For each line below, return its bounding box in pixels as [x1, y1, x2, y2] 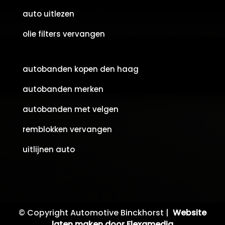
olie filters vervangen [22, 29, 105, 40]
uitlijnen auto [22, 144, 75, 155]
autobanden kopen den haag [22, 64, 139, 75]
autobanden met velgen [22, 104, 119, 115]
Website [173, 207, 206, 219]
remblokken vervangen [22, 124, 112, 135]
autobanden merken [22, 84, 103, 95]
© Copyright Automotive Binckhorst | [19, 207, 173, 219]
